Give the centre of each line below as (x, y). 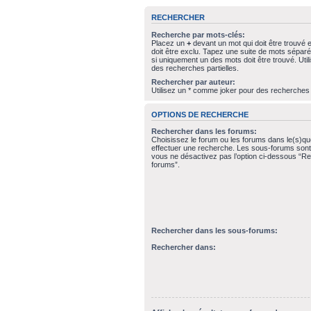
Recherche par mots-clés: (198, 34)
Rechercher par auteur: (193, 82)
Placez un (169, 43)
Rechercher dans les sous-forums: (214, 230)
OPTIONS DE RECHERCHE (200, 114)
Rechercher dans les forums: (204, 131)
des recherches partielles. (195, 68)
